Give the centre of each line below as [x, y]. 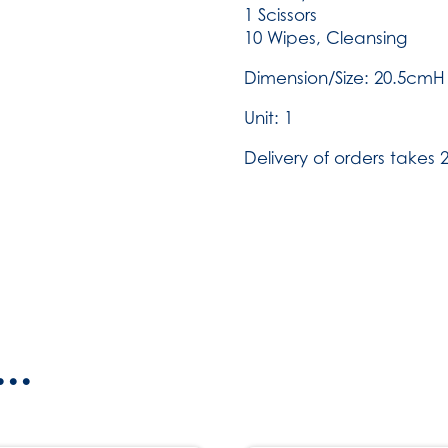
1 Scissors [280, 15]
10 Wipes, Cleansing [325, 38]
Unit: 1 [268, 118]
